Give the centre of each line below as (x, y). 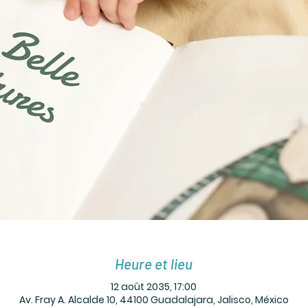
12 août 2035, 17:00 (154, 286)
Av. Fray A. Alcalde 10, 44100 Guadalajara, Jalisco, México (154, 299)
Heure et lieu (154, 264)
